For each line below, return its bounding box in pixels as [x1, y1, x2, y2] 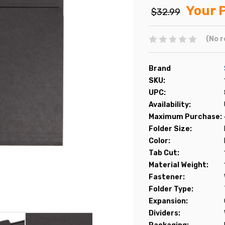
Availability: [149, 100, 191, 109]
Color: [149, 136, 170, 145]
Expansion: [149, 196, 188, 205]
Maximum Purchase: [149, 112, 222, 121]
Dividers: [149, 208, 180, 217]
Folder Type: [149, 184, 193, 193]
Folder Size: [149, 124, 192, 133]
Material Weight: [149, 160, 208, 169]
